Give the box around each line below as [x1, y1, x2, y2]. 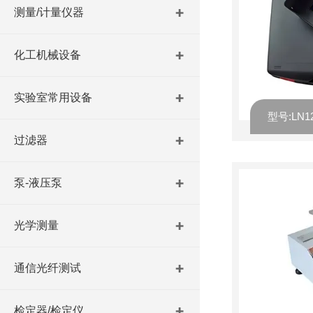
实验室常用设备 [14, 92, 92, 103]
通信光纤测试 [14, 262, 81, 274]
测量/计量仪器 [14, 6, 84, 18]
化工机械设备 [14, 49, 81, 61]
